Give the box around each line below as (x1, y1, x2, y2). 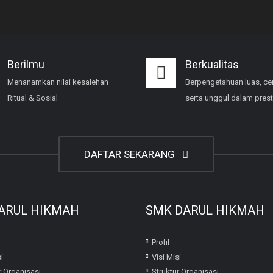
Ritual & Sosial (7, 93, 58, 102)
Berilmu (7, 57, 44, 71)
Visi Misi (152, 252, 181, 261)
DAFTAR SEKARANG (84, 147, 180, 160)
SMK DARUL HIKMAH (146, 202, 264, 218)
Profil (152, 237, 169, 247)
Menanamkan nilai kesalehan (7, 77, 108, 87)
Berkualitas (185, 57, 239, 71)
